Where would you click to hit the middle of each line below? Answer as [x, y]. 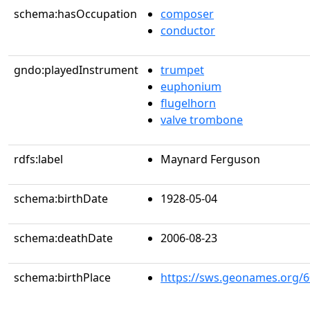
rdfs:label [38, 159]
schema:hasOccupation [75, 14]
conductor [188, 30]
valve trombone [202, 120]
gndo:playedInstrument [76, 70]
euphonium [191, 86]
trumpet [182, 70]
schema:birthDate [61, 199]
